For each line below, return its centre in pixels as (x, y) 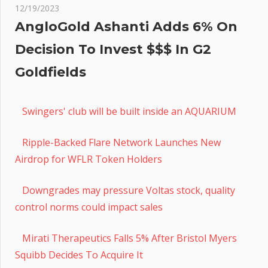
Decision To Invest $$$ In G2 (113, 50)
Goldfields (51, 72)
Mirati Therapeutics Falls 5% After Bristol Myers (130, 238)
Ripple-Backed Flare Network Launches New (121, 143)
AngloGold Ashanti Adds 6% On (126, 27)
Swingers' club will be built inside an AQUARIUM (129, 112)
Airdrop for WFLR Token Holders (89, 159)
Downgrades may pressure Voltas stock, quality (129, 191)
